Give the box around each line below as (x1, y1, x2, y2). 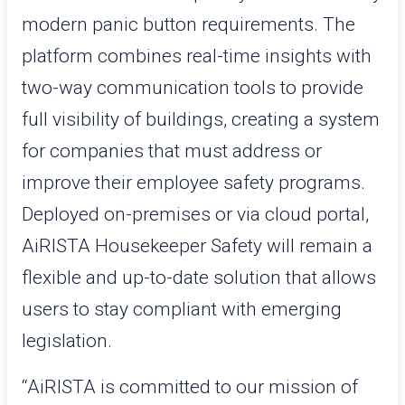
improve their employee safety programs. (22, 172, 365, 193)
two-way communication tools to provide (22, 77, 363, 99)
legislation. (22, 330, 112, 352)
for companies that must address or (22, 140, 322, 162)
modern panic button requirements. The (22, 14, 355, 35)
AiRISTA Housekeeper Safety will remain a (22, 235, 372, 257)
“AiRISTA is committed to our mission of (22, 376, 358, 398)
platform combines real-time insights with (22, 45, 372, 67)
